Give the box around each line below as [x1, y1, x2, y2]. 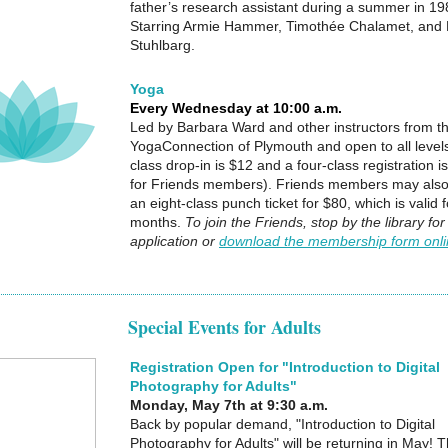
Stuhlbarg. [130, 37, 195, 53]
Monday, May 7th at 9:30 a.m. [130, 397, 328, 413]
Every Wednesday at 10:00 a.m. [130, 100, 342, 116]
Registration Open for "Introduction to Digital [130, 359, 440, 375]
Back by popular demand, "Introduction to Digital [130, 416, 435, 432]
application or [130, 233, 219, 249]
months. [130, 214, 185, 230]
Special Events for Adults [127, 314, 321, 340]
